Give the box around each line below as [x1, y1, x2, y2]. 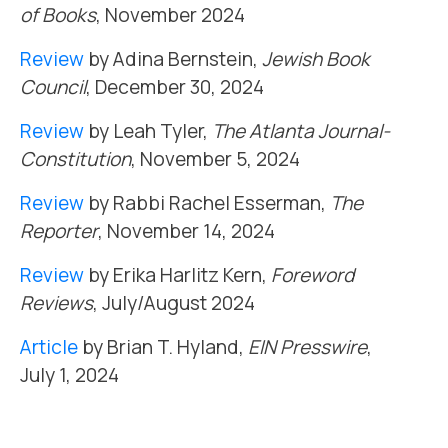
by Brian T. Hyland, [78, 334, 248, 360]
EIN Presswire [248, 334, 367, 360]
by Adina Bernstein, [84, 46, 262, 72]
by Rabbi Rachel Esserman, [84, 190, 330, 216]
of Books [20, 2, 96, 28]
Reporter [20, 218, 98, 244]
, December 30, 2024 [86, 74, 264, 100]
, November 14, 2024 [98, 218, 275, 244]
